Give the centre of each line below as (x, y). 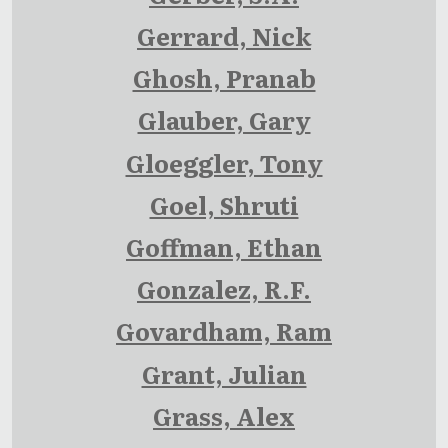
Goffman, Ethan (224, 246)
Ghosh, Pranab (224, 78)
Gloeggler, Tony (224, 162)
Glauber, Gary (224, 120)
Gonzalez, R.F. (224, 289)
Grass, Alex (224, 415)
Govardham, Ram (224, 331)
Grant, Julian (224, 373)
